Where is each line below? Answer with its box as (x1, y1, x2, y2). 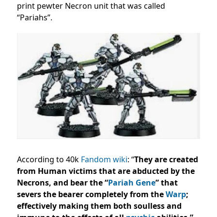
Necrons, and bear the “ (17, 177, 108, 188)
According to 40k (17, 154, 81, 165)
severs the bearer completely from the (17, 188, 166, 200)
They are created (134, 154, 198, 165)
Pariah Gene (108, 177, 155, 188)
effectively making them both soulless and (17, 200, 182, 211)
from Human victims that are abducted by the (17, 165, 195, 176)
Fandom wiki (81, 154, 127, 165)
